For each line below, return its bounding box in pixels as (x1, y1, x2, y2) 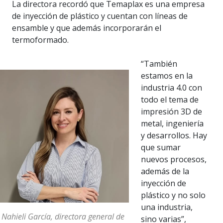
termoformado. (12, 34, 69, 46)
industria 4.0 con (140, 82, 202, 94)
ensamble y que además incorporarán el (12, 22, 161, 34)
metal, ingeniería (140, 118, 204, 129)
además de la (140, 166, 189, 177)
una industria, (140, 202, 193, 213)
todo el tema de (140, 94, 199, 106)
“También (140, 58, 177, 70)
